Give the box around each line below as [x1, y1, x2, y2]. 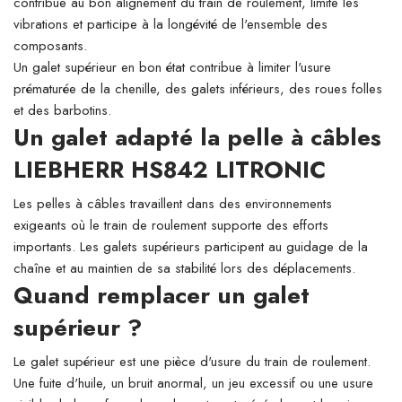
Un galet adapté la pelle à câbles [13, 120, 381, 154]
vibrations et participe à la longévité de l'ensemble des [13, 14, 328, 34]
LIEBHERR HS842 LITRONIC [13, 153, 326, 187]
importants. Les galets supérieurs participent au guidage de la [13, 237, 368, 257]
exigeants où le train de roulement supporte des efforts [13, 215, 328, 235]
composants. [13, 36, 87, 56]
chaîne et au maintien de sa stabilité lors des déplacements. [13, 258, 355, 278]
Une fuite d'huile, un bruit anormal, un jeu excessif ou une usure [13, 373, 373, 393]
